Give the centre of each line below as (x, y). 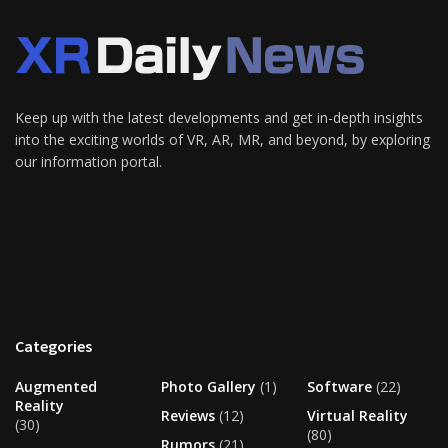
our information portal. (88, 161)
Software (339, 386)
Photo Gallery (208, 386)
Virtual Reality (357, 415)
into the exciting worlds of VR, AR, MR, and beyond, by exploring (222, 139)
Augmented (56, 386)
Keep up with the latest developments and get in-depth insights (219, 117)
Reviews (188, 415)
